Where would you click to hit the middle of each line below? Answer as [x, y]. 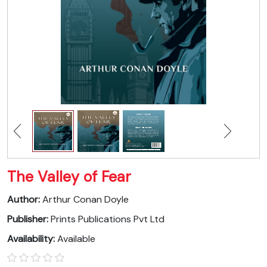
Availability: [32, 238]
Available [76, 238]
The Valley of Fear [69, 176]
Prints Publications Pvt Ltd [108, 219]
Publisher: [29, 219]
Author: [25, 199]
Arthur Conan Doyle [86, 199]
